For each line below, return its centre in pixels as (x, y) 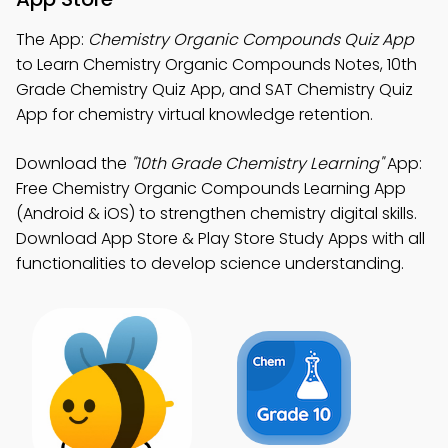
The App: (52, 39)
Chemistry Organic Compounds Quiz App (251, 39)
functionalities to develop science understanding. (210, 263)
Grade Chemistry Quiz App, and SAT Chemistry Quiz (214, 89)
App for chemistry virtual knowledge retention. (194, 114)
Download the (73, 163)
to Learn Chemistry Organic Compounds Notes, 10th (216, 64)
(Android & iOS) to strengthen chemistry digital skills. (216, 213)
